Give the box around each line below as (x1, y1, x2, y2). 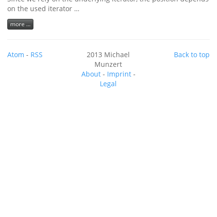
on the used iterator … (7, 4, 79, 14)
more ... (10, 19, 31, 28)
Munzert (94, 59, 123, 69)
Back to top (173, 49, 210, 59)
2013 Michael (87, 49, 130, 59)
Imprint (107, 69, 131, 78)
